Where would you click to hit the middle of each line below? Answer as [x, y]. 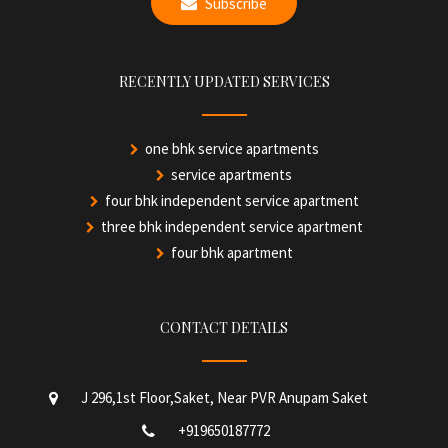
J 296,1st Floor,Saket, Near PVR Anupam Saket [224, 397]
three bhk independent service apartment [231, 226]
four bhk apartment [231, 252]
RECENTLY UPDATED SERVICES [224, 81]
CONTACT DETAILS [224, 327]
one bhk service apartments [231, 148]
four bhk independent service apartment [231, 200]
